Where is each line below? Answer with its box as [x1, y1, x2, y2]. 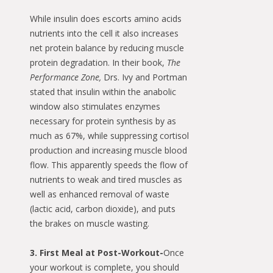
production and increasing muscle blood [30, 144, 187, 157]
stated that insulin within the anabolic [30, 86, 176, 98]
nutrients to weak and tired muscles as [30, 174, 182, 186]
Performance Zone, [30, 71, 101, 83]
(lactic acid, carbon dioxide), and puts [30, 203, 175, 215]
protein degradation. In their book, [30, 57, 167, 69]
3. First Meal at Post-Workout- [30, 247, 163, 259]
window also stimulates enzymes [30, 101, 160, 113]
